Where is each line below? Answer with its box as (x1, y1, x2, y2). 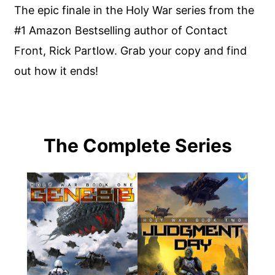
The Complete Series (43, 134, 232, 157)
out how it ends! (14, 64, 99, 78)
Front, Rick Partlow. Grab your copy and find (14, 44, 247, 58)
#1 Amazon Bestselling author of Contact (14, 24, 228, 37)
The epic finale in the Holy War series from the (14, 4, 255, 17)
